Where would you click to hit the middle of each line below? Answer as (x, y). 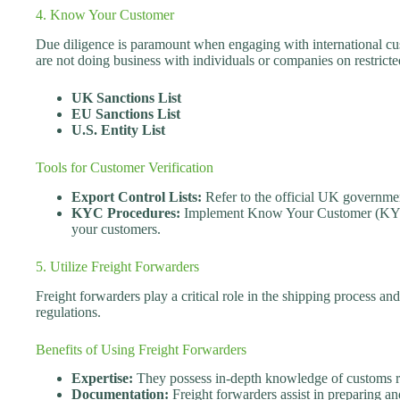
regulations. (68, 312)
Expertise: (102, 379)
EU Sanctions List (126, 113)
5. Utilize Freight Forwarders (117, 266)
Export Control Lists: (137, 196)
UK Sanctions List (126, 97)
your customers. (116, 229)
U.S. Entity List (118, 129)
